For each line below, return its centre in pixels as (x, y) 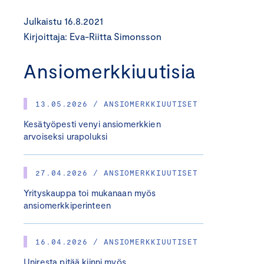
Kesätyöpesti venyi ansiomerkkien (92, 124)
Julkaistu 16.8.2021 (63, 21)
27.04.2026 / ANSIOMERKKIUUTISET (117, 173)
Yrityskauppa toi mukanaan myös (90, 193)
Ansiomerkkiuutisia (110, 71)
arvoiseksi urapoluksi (66, 136)
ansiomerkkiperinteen (67, 205)
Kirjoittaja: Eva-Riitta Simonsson (93, 36)
